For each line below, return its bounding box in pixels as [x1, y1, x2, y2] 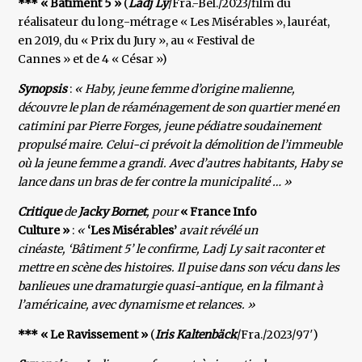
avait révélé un [179, 223, 259, 238]
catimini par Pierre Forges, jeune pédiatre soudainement [18, 119, 322, 134]
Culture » [18, 223, 73, 238]
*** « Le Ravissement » [18, 327, 151, 343]
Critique [18, 204, 62, 220]
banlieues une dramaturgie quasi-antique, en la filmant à [18, 279, 324, 294]
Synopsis [18, 82, 70, 97]
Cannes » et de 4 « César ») [18, 52, 168, 67]
